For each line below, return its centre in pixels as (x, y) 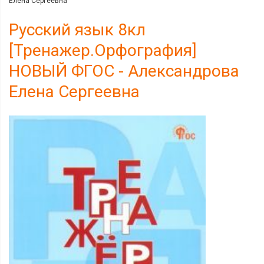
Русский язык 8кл (77, 30)
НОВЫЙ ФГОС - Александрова (124, 71)
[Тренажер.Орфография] (103, 50)
